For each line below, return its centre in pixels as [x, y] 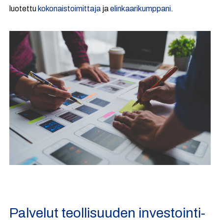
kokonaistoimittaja [70, 9]
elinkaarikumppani [141, 9]
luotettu [24, 9]
